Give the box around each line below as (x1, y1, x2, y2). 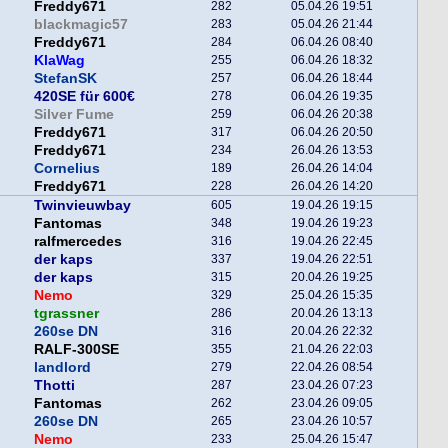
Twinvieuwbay (34, 197, 131, 213)
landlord (34, 359, 91, 375)
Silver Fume (34, 106, 114, 122)
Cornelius (34, 160, 100, 176)
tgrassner (34, 305, 99, 321)
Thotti (34, 377, 75, 393)
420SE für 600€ (34, 88, 135, 104)
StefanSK (34, 70, 97, 86)
